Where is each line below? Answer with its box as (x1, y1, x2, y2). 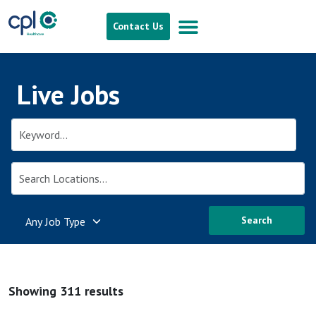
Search (241, 214, 272, 226)
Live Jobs (17, 77, 120, 111)
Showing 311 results (8, 283, 123, 299)
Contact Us (113, 20, 164, 32)
